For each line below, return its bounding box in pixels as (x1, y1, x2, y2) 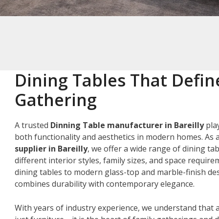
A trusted (15, 119, 50, 131)
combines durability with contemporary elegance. (15, 178, 195, 189)
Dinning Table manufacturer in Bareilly (50, 119, 204, 131)
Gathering (15, 88, 97, 111)
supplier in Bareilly (15, 143, 88, 154)
